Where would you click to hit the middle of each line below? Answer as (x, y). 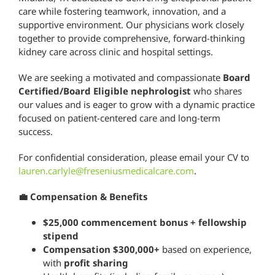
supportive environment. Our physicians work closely (131, 24)
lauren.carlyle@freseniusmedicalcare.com (106, 170)
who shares (216, 91)
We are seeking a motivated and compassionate (121, 77)
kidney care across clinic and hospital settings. (116, 51)
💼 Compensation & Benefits (83, 196)
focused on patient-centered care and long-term (119, 118)
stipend (61, 235)
